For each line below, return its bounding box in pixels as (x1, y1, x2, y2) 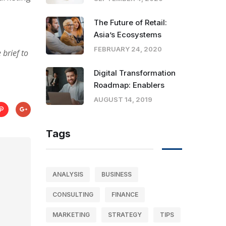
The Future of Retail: (94, 17, 167, 27)
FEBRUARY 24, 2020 (94, 44, 162, 53)
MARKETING (52, 210, 90, 218)
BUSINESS (101, 170, 132, 178)
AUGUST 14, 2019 (94, 95, 152, 103)
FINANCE (111, 190, 138, 198)
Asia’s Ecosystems (94, 29, 161, 39)
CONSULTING (52, 190, 93, 198)
